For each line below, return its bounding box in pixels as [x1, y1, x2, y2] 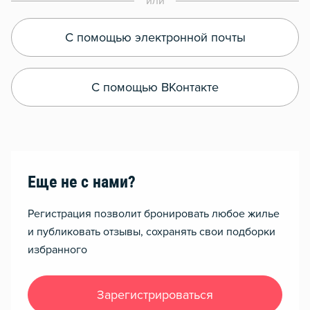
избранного [28, 244, 87, 256]
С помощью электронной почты [64, 32, 246, 45]
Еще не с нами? [28, 175, 136, 192]
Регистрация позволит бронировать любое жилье [28, 208, 280, 220]
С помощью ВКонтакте [91, 82, 219, 95]
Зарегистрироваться [97, 289, 213, 302]
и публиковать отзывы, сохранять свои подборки [28, 226, 275, 238]
